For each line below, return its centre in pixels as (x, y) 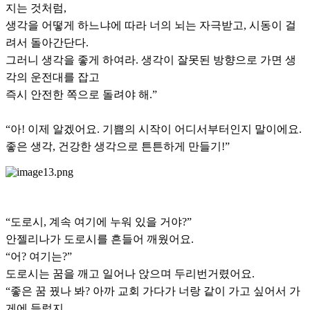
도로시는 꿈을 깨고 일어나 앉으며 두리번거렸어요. (130, 274)
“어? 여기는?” (39, 257)
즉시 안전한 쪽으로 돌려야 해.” (81, 95)
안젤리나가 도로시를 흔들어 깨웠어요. (100, 239)
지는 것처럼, (36, 8)
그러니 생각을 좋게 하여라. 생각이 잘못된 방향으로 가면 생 (151, 60)
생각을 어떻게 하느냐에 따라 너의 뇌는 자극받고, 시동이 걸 (151, 26)
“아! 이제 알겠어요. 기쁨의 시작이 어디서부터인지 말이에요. (154, 129)
